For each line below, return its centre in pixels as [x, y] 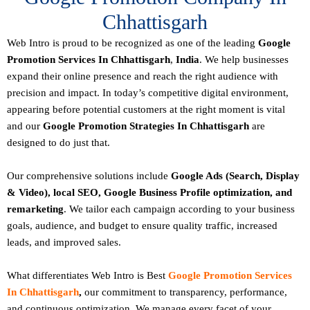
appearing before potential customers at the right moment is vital [146, 110]
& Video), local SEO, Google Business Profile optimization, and [149, 193]
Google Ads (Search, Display [235, 176]
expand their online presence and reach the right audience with [143, 76]
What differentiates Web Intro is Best [88, 276]
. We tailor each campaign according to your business [179, 209]
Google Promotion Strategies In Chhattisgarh [146, 126]
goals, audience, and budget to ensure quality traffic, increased [142, 226]
